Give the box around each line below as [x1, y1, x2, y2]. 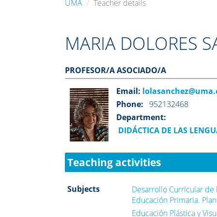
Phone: [116, 98, 144, 109]
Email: [116, 85, 141, 96]
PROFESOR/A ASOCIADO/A [65, 64, 167, 76]
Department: [116, 111, 167, 123]
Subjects [67, 183, 100, 194]
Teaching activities [67, 155, 161, 169]
